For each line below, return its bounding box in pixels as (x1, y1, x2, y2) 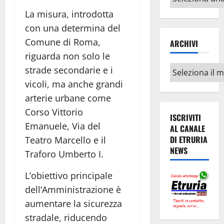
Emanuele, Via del (25, 119, 100, 132)
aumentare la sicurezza (25, 197, 122, 209)
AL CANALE (169, 122, 205, 135)
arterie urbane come (25, 91, 111, 104)
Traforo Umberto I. (25, 147, 103, 160)
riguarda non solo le (25, 49, 110, 62)
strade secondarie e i (25, 63, 113, 76)
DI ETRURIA (169, 133, 207, 146)
